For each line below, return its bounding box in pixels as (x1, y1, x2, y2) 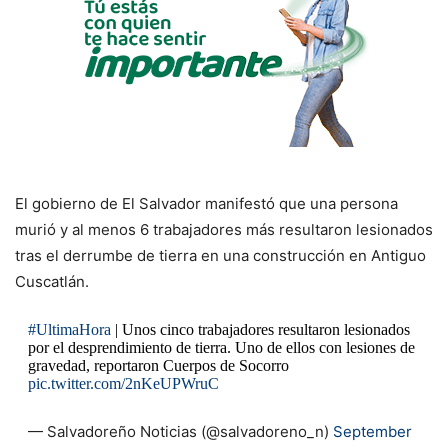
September (332, 421, 412, 441)
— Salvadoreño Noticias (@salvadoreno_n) (27, 421, 333, 441)
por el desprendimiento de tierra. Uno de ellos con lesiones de (27, 338, 415, 356)
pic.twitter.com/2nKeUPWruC (27, 374, 219, 392)
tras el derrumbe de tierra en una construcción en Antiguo (15, 245, 426, 265)
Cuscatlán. (15, 271, 89, 291)
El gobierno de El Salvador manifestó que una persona (15, 193, 398, 213)
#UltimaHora (27, 320, 111, 338)
